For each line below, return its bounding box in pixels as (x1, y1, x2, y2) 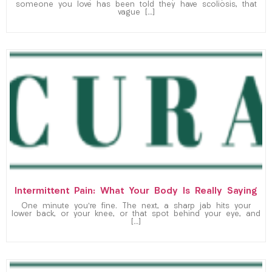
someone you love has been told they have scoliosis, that (15, 1, 257, 9)
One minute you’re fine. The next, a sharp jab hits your (21, 203, 251, 211)
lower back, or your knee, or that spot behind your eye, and (12, 211, 260, 219)
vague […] (117, 9, 155, 17)
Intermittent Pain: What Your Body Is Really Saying (15, 187, 257, 197)
